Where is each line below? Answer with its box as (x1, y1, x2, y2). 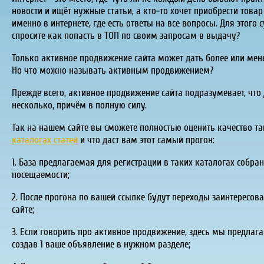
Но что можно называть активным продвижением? (12, 64, 213, 77)
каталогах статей (12, 133, 78, 146)
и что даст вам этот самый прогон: (78, 133, 214, 146)
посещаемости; (12, 168, 70, 181)
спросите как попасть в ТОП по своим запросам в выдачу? (12, 29, 240, 42)
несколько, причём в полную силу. (12, 98, 147, 111)
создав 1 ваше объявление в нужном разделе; (12, 237, 190, 250)
